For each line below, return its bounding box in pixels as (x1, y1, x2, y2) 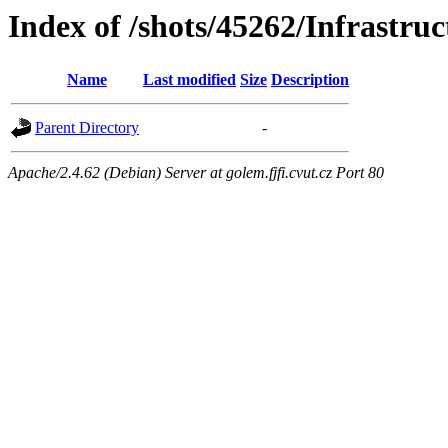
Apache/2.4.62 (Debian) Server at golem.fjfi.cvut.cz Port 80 (8, 164, 384, 182)
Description (271, 71, 349, 89)
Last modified (143, 71, 236, 89)
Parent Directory (35, 119, 139, 137)
